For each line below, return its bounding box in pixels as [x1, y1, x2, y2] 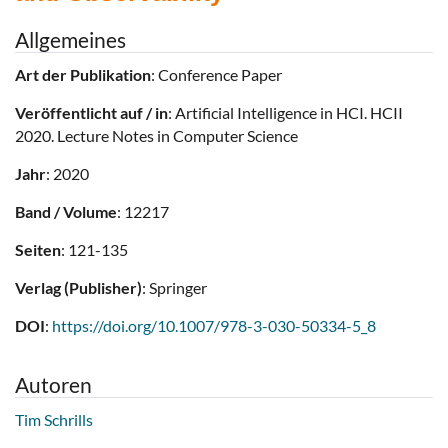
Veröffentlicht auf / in [15, 103, 168, 123]
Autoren [15, 372, 92, 398]
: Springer [142, 278, 207, 298]
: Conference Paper [151, 65, 282, 85]
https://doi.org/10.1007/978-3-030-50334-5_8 [52, 316, 376, 336]
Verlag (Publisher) [15, 278, 142, 298]
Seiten [15, 240, 61, 260]
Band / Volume [15, 202, 117, 222]
